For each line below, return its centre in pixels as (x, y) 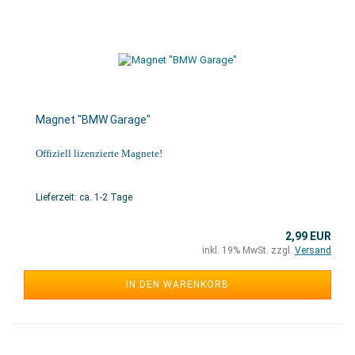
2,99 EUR (308, 236)
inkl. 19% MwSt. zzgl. (248, 250)
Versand (313, 250)
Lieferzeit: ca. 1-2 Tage (84, 197)
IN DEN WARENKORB (177, 284)
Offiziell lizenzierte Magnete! (99, 153)
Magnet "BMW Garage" (93, 120)
